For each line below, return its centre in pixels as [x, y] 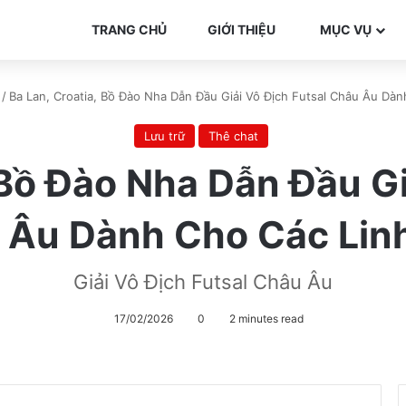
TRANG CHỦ [128, 29]
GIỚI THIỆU [240, 29]
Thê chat [233, 136]
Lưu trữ [164, 136]
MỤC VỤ [344, 29]
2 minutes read [265, 319]
